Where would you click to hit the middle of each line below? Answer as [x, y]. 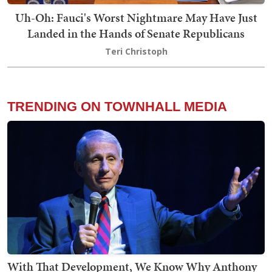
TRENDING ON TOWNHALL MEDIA [117, 107]
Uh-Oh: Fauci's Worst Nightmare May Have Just [136, 18]
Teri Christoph [136, 52]
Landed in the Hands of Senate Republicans [136, 34]
